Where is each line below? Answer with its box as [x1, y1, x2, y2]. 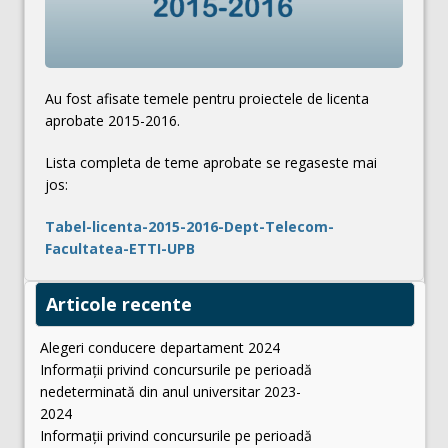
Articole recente [46, 291, 192, 316]
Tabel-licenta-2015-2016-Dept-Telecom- [45, 216, 334, 236]
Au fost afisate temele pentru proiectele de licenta [45, 88, 369, 108]
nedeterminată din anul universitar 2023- [40, 381, 301, 401]
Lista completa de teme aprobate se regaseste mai [45, 152, 377, 172]
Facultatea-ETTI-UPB [45, 238, 195, 258]
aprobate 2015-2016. [45, 110, 180, 130]
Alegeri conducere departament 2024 [40, 337, 280, 357]
